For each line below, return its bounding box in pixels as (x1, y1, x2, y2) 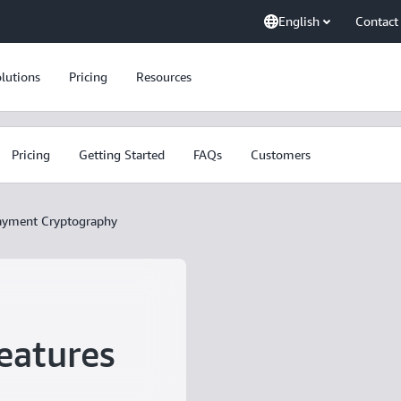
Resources (136, 69, 192, 84)
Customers (251, 147, 311, 162)
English (278, 13, 320, 29)
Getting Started (79, 147, 165, 162)
